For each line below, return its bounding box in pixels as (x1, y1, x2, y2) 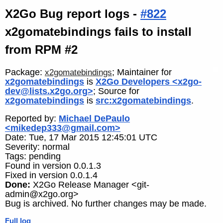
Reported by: (5, 113, 59, 124)
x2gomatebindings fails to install (5, 25, 192, 38)
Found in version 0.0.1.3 (5, 161, 101, 171)
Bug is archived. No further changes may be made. (5, 199, 207, 209)
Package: (5, 67, 45, 77)
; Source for (93, 86, 139, 96)
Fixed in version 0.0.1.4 (5, 170, 98, 181)
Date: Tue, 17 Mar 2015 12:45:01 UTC (5, 132, 157, 143)
